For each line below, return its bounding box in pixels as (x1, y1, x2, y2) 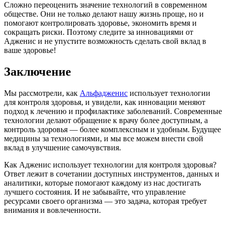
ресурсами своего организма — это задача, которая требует (4, 197, 207, 206)
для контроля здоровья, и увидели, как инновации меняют (4, 98, 205, 107)
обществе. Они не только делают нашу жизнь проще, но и (4, 10, 204, 19)
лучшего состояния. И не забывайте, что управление (4, 188, 186, 197)
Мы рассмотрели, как (4, 89, 80, 98)
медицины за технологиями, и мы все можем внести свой (4, 134, 203, 143)
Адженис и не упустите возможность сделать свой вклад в (4, 37, 206, 46)
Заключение (4, 65, 71, 79)
